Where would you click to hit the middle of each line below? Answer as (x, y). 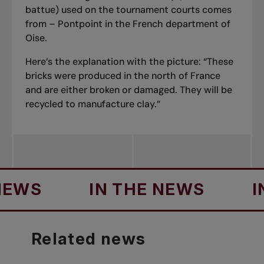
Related (66, 238)
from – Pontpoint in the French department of (128, 24)
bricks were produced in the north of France (123, 76)
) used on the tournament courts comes (143, 10)
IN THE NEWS (81, 189)
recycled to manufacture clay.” (93, 104)
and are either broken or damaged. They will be (128, 90)
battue (40, 10)
